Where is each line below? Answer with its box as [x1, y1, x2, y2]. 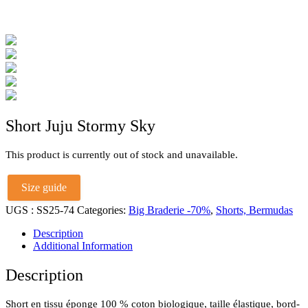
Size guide [21, 181, 67, 193]
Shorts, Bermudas [216, 203, 293, 216]
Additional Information [33, 239, 133, 252]
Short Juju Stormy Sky [5, 116, 155, 135]
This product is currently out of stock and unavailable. [5, 148, 238, 160]
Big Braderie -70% [129, 203, 210, 216]
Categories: [77, 203, 129, 216]
